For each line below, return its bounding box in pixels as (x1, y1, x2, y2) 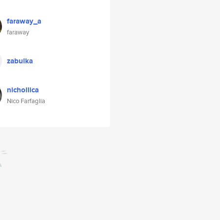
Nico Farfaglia (7, 96, 45, 106)
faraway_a (7, 16, 41, 27)
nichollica (7, 84, 39, 95)
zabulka (7, 55, 33, 66)
